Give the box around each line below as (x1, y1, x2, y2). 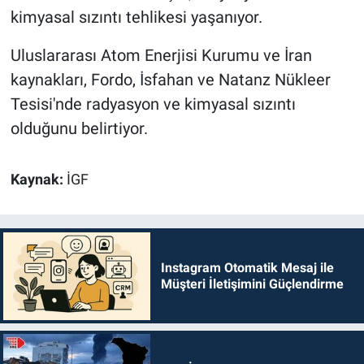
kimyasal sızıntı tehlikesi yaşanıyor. (10, 6, 262, 27)
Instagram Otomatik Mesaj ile (160, 259, 334, 275)
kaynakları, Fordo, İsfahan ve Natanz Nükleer (10, 69, 331, 89)
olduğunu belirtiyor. (10, 118, 148, 138)
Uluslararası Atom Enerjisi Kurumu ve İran (10, 45, 312, 65)
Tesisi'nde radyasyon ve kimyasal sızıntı (10, 93, 296, 114)
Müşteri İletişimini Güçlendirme (160, 275, 344, 292)
